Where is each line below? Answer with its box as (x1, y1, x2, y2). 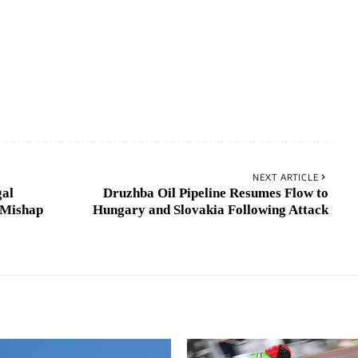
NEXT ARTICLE (252, 172, 319, 183)
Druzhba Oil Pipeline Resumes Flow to (102, 185, 328, 201)
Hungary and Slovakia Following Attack (92, 202, 328, 218)
